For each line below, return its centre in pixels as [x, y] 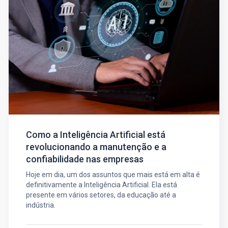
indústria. [40, 205]
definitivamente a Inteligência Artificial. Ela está [101, 184]
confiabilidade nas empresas [84, 159]
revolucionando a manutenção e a [96, 147]
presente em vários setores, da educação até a [101, 195]
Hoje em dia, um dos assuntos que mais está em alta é [113, 174]
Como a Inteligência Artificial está [95, 134]
